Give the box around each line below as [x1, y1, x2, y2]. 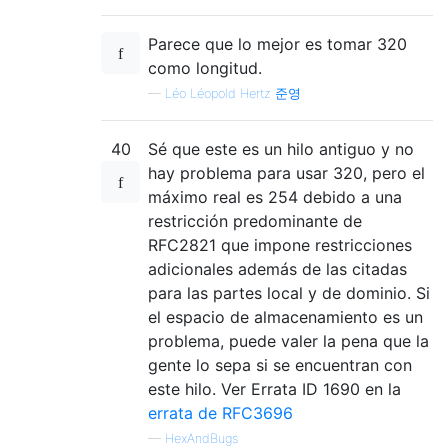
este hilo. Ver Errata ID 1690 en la [148, 378, 401, 399]
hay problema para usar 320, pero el [148, 162, 425, 183]
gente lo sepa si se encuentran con [148, 354, 412, 375]
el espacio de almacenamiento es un [148, 306, 423, 327]
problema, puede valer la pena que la [148, 330, 429, 351]
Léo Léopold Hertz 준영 [165, 85, 301, 101]
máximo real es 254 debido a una [148, 186, 402, 207]
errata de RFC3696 [148, 402, 293, 423]
